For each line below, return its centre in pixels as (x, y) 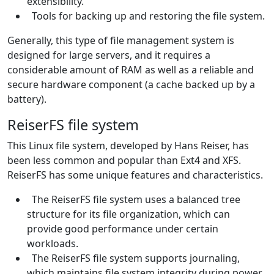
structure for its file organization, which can (128, 214)
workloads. (53, 243)
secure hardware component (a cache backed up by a (131, 84)
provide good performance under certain (123, 228)
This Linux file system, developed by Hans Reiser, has (128, 145)
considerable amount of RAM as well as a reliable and (131, 69)
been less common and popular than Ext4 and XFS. (124, 160)
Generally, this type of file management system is (121, 40)
